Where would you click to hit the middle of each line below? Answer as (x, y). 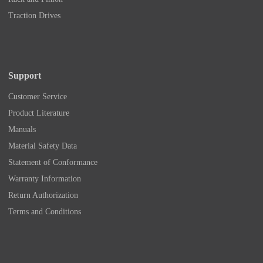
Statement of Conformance (53, 162)
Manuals (22, 129)
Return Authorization (43, 195)
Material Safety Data (43, 146)
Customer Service (38, 96)
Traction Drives (34, 15)
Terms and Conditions (45, 211)
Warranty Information (45, 178)
